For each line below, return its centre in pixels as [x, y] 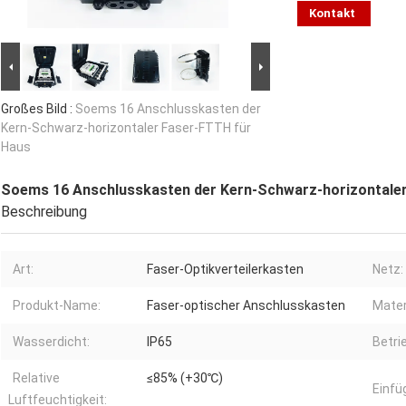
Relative [36, 378]
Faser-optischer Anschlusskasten [246, 306]
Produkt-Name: [57, 306]
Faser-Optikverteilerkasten [225, 270]
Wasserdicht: [51, 342]
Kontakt [332, 14]
